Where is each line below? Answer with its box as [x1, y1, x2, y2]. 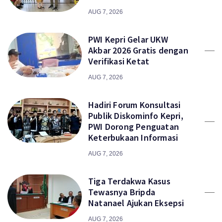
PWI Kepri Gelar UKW [88, 34, 168, 46]
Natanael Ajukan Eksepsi [88, 197, 184, 209]
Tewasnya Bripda [88, 186, 155, 198]
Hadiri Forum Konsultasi [88, 99, 181, 111]
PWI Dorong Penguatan [88, 121, 179, 133]
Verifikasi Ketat [88, 55, 150, 67]
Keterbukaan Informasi [88, 132, 178, 144]
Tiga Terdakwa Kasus [88, 175, 170, 187]
